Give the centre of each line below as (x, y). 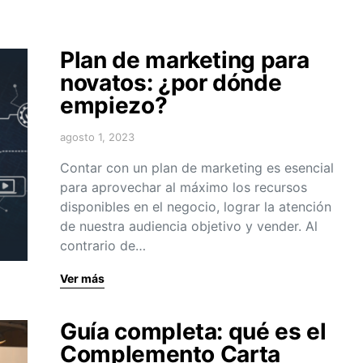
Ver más (82, 279)
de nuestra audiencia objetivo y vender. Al (189, 226)
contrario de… (103, 246)
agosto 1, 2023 (97, 137)
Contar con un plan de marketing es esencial (197, 168)
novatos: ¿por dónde (171, 83)
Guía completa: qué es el (193, 332)
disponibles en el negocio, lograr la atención (196, 207)
